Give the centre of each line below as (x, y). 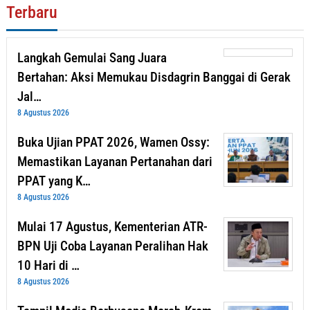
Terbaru (32, 12)
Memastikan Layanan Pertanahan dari (115, 161)
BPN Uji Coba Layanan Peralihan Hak (113, 246)
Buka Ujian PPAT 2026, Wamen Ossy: (113, 142)
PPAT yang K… (54, 181)
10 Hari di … (48, 265)
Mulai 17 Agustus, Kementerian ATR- (112, 226)
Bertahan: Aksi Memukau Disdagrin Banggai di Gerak (154, 77)
